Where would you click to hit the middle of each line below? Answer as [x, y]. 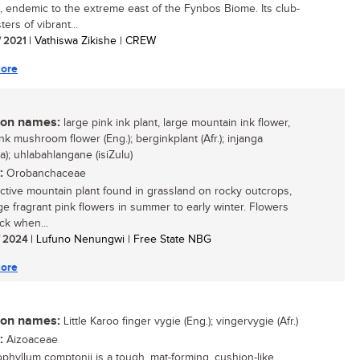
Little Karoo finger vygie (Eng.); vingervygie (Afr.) [179, 321]
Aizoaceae [31, 340]
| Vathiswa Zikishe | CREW [91, 41]
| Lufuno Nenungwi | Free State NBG [119, 239]
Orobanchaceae [45, 174]
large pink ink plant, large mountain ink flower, [175, 123]
